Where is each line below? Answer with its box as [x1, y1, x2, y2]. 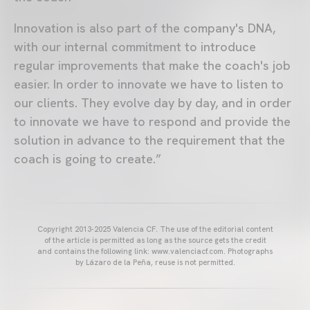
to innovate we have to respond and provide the [14, 113, 291, 129]
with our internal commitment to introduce [14, 38, 256, 55]
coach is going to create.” [14, 150, 161, 167]
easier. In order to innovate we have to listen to [14, 75, 284, 92]
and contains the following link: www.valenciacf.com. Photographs [37, 246, 273, 256]
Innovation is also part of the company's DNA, [14, 19, 275, 36]
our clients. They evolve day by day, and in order [14, 94, 291, 111]
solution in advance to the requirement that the [14, 131, 285, 148]
